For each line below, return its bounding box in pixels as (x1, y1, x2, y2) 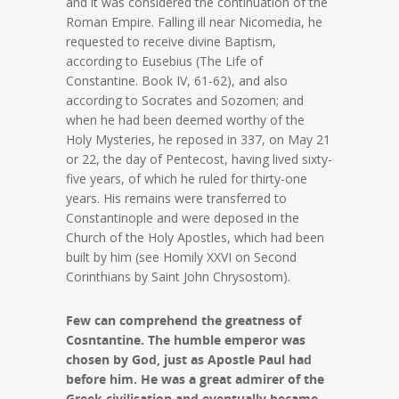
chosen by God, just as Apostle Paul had (66, 351, 312, 368)
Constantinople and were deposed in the (66, 209, 299, 226)
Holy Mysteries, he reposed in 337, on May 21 (66, 131, 330, 148)
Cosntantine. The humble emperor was (66, 331, 305, 348)
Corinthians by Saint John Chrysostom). (66, 268, 290, 285)
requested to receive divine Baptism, (66, 33, 276, 50)
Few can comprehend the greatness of (66, 312, 301, 329)
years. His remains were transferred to (66, 190, 287, 207)
